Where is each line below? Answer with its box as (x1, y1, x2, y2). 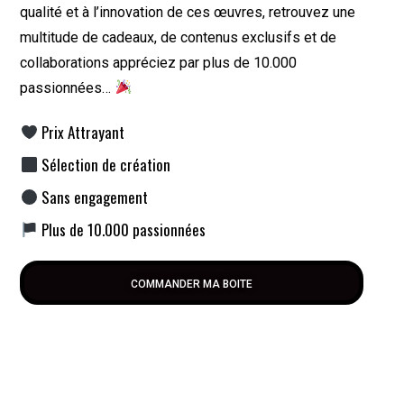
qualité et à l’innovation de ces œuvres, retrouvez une (20, 3, 356, 21)
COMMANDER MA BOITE (131, 277, 253, 290)
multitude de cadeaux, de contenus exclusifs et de (20, 28, 337, 46)
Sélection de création (37, 152, 170, 176)
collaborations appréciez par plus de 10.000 (20, 53, 298, 71)
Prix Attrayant (37, 120, 124, 143)
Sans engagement (37, 185, 148, 208)
